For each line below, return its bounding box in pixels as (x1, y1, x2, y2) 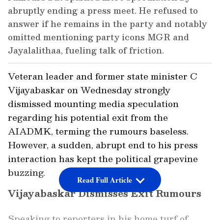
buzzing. (8, 165, 45, 180)
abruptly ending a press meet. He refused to (8, 3, 198, 18)
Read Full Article (77, 174, 132, 186)
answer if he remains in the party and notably (8, 17, 207, 31)
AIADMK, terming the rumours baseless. (8, 124, 189, 138)
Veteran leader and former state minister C (8, 69, 197, 83)
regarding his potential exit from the (8, 110, 168, 125)
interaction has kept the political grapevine (8, 151, 198, 166)
